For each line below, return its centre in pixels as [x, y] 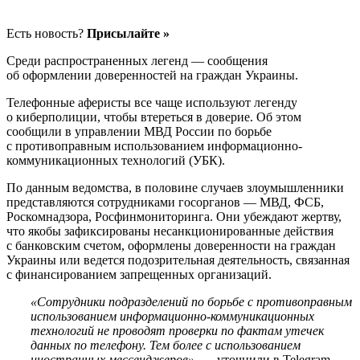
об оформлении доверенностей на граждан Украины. [152, 76]
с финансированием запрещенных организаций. [139, 275]
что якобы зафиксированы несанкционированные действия [170, 231]
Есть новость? [47, 34]
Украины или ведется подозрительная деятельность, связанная [178, 260]
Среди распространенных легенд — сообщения [137, 61]
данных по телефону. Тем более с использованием [166, 346]
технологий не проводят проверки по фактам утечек [177, 331]
